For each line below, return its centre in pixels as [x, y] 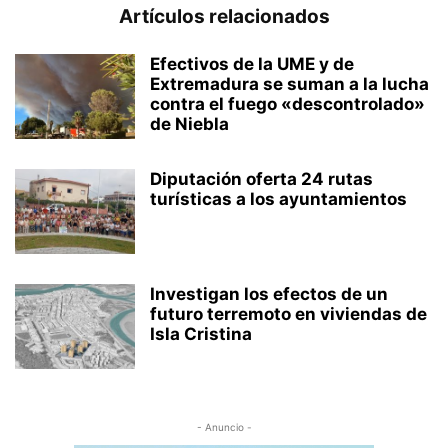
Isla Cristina [201, 333]
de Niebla [189, 123]
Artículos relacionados [224, 16]
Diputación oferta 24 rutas [261, 178]
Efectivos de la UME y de [252, 63]
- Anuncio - [224, 426]
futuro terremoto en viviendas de [288, 313]
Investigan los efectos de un [269, 293]
